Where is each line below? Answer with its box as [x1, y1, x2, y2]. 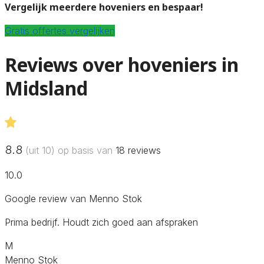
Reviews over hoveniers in [5, 52, 239, 78]
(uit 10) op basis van [22, 144, 115, 156]
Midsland [5, 75, 88, 101]
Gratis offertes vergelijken [5, 24, 115, 37]
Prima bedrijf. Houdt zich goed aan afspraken [5, 216, 198, 228]
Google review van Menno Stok [5, 192, 142, 204]
